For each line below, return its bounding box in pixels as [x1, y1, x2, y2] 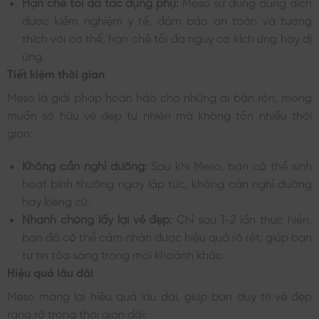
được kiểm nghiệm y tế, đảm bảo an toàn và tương [21, 14, 312, 26]
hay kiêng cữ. [21, 194, 90, 206]
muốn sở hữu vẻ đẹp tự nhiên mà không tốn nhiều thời [7, 108, 312, 120]
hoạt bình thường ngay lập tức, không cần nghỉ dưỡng [21, 176, 312, 188]
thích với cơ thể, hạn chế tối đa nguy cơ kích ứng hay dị [21, 31, 312, 43]
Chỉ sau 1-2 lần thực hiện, [172, 211, 313, 224]
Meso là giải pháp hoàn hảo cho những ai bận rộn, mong [7, 90, 312, 103]
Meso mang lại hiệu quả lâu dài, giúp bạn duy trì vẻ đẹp [7, 288, 312, 300]
